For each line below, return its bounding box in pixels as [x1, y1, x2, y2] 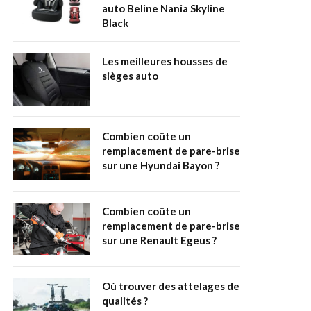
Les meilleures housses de [102, 55, 228, 68]
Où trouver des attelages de [102, 280, 239, 293]
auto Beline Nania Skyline [102, 2, 225, 15]
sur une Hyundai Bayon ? [102, 159, 219, 172]
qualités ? [102, 294, 148, 308]
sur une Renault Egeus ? [102, 234, 217, 247]
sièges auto [102, 69, 158, 83]
